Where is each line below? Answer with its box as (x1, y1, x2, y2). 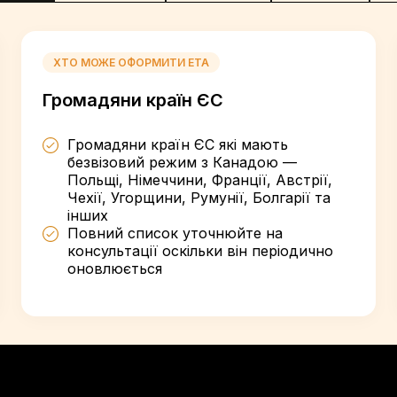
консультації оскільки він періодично (67, 242, 333, 260)
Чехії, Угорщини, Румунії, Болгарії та (67, 189, 331, 206)
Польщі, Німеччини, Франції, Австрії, (67, 171, 332, 189)
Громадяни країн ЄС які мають (67, 136, 288, 153)
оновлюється (67, 260, 162, 277)
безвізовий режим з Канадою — (67, 153, 297, 171)
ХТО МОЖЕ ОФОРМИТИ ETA (53, 56, 209, 69)
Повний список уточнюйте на (67, 224, 283, 242)
